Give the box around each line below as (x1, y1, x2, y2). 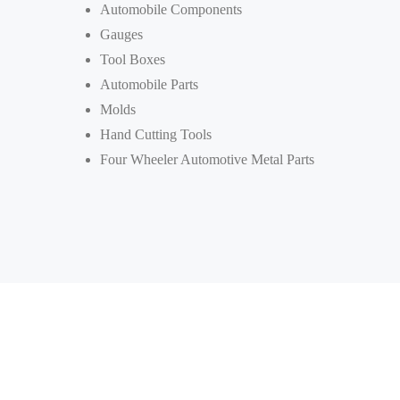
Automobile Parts (100, 77, 198, 92)
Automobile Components (100, 2, 242, 17)
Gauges (100, 27, 143, 42)
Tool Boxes (100, 52, 165, 67)
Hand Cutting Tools (100, 127, 212, 142)
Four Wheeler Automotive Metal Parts (100, 152, 314, 167)
